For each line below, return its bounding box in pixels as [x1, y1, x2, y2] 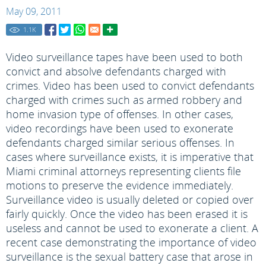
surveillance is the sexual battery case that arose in [6, 249, 253, 264]
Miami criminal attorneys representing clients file [6, 164, 241, 178]
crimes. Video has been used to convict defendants [6, 78, 254, 93]
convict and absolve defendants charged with [6, 64, 226, 78]
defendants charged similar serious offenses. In [6, 135, 235, 150]
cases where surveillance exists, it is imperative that [6, 150, 254, 164]
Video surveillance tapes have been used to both [6, 50, 243, 64]
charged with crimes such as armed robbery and [6, 93, 242, 107]
